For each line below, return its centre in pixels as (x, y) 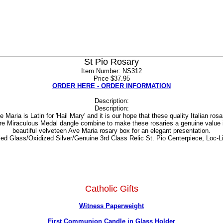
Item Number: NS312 (111, 71)
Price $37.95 (111, 78)
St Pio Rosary (111, 62)
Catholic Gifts (111, 189)
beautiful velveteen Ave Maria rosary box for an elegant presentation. (111, 131)
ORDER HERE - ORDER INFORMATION (111, 86)
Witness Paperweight (111, 206)
